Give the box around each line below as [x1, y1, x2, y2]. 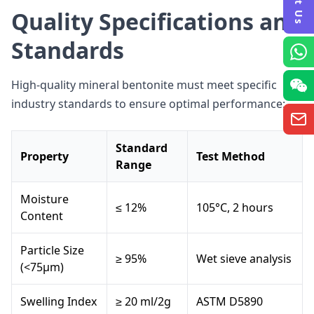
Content [20, 208, 63, 224]
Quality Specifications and [11, 6, 301, 36]
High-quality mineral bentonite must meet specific [11, 77, 277, 93]
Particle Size [20, 243, 84, 258]
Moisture [20, 191, 69, 207]
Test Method [196, 149, 265, 164]
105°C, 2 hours [196, 200, 273, 215]
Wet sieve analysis [196, 251, 292, 266]
